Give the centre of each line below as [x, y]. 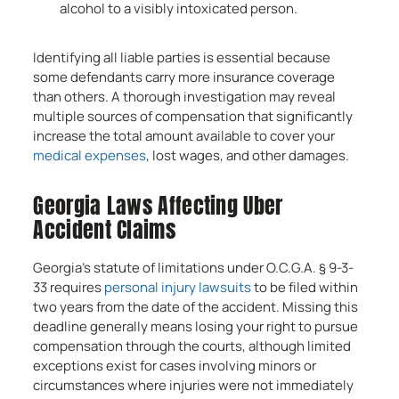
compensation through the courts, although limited [192, 346]
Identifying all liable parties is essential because [182, 57]
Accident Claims [104, 230]
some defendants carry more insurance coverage [184, 77]
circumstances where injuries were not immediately [194, 385]
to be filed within [305, 287]
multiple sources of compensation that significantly [193, 116]
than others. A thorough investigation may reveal [185, 97]
